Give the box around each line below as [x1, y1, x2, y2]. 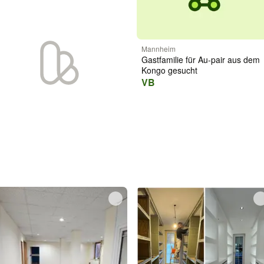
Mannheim [141, 44, 176, 54]
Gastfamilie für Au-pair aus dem [141, 54, 260, 66]
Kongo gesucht [141, 64, 198, 77]
